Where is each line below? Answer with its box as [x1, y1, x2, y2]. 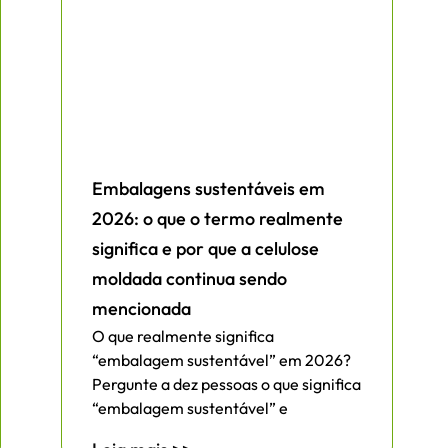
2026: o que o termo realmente [92, 207, 343, 231]
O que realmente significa [92, 326, 274, 347]
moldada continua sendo [92, 267, 287, 291]
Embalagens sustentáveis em [92, 177, 325, 201]
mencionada [92, 297, 191, 321]
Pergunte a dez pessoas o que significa [92, 374, 361, 395]
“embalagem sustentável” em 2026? [92, 350, 351, 371]
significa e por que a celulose [92, 237, 319, 261]
